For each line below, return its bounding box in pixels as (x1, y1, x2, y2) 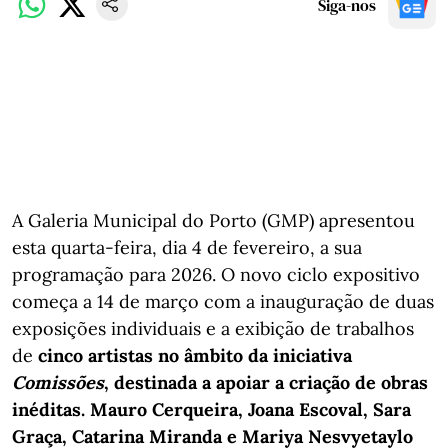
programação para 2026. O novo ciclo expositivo (12, 262, 420, 286)
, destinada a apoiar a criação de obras (104, 370, 428, 394)
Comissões (12, 370, 104, 394)
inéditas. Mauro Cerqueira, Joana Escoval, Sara (12, 397, 411, 421)
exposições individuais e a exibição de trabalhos (12, 316, 414, 340)
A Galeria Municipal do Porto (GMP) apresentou (12, 208, 415, 232)
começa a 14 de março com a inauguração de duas (12, 289, 434, 313)
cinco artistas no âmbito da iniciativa (38, 343, 352, 367)
